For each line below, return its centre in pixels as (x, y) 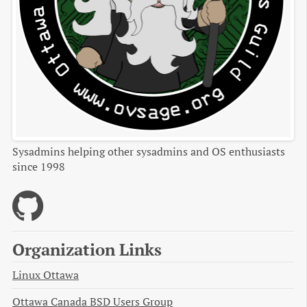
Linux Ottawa (46, 275)
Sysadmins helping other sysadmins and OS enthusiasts (149, 151)
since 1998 (39, 167)
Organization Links (87, 249)
